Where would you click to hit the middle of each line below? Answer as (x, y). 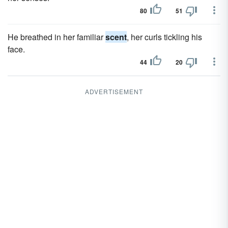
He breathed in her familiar (56, 37)
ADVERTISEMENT (114, 91)
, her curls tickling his (164, 37)
